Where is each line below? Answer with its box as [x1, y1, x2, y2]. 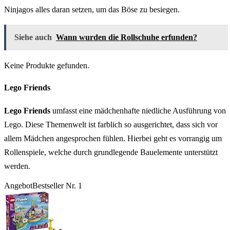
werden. [4, 161, 30, 170]
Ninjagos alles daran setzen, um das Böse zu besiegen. [4, 5, 180, 14]
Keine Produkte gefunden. [4, 61, 89, 70]
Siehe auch [14, 33, 52, 42]
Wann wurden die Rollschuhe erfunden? [56, 33, 197, 42]
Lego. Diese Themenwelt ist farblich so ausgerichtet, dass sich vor [4, 120, 218, 129]
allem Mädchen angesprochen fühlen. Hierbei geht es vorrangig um [4, 133, 222, 143]
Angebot [4, 181, 32, 190]
